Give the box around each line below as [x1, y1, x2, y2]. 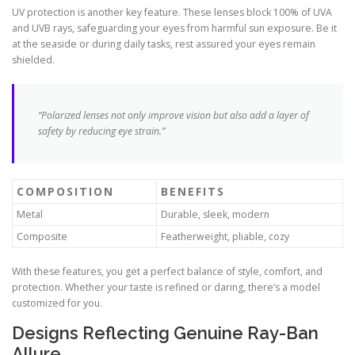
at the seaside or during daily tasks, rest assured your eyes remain [12, 37, 315, 52]
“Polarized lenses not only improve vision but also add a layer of [38, 109, 309, 123]
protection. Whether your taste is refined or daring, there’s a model [12, 281, 320, 295]
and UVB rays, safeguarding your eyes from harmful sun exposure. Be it [12, 21, 337, 36]
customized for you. [12, 296, 102, 311]
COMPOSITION [17, 184, 114, 200]
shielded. [12, 53, 55, 67]
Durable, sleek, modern [161, 208, 269, 222]
